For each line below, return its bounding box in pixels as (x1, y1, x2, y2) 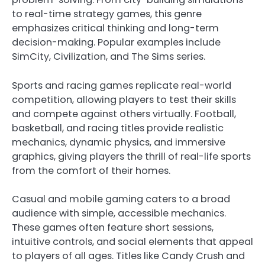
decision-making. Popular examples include (12, 35, 221, 50)
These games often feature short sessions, (12, 220, 214, 234)
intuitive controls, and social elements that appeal (12, 234, 253, 248)
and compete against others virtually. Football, (12, 106, 236, 121)
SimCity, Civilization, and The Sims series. (12, 50, 205, 64)
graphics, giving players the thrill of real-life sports (12, 149, 251, 163)
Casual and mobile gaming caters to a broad (12, 192, 230, 206)
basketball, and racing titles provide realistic (12, 121, 224, 135)
